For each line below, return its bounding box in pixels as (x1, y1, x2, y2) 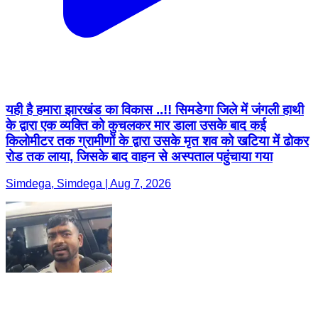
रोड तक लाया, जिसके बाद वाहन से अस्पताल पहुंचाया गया (6, 148, 273, 164)
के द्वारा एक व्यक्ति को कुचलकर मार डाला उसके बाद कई (6, 117, 266, 133)
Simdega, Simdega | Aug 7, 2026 (6, 177, 171, 190)
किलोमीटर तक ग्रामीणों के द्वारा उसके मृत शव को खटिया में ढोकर (6, 133, 309, 148)
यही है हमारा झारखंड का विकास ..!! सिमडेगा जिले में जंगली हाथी (6, 102, 304, 117)
